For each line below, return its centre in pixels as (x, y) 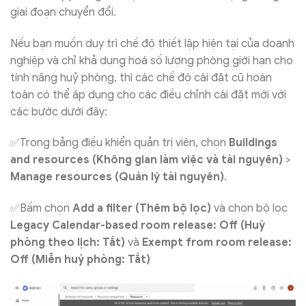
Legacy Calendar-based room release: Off (124, 226)
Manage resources (61, 177)
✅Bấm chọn (41, 209)
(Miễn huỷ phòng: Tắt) (91, 260)
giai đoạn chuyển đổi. (63, 12)
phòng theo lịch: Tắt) (68, 243)
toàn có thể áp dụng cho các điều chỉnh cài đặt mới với (148, 95)
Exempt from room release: (217, 243)
